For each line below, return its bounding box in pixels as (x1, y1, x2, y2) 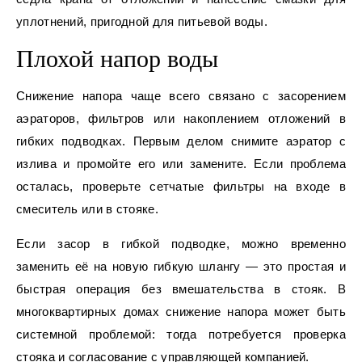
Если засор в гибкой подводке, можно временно (16, 237, 346, 251)
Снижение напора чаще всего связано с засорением (16, 89, 346, 103)
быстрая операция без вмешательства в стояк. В (16, 282, 346, 297)
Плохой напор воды (16, 45, 218, 73)
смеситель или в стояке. (16, 202, 158, 217)
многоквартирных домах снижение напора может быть (16, 305, 346, 319)
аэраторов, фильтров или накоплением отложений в (16, 112, 346, 126)
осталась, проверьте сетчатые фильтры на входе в (16, 179, 346, 194)
